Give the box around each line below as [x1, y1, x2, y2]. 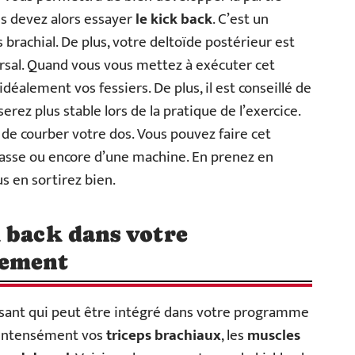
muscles [247, 323, 300, 348]
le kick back [136, 6, 212, 32]
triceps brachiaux [106, 323, 221, 348]
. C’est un [212, 6, 269, 32]
